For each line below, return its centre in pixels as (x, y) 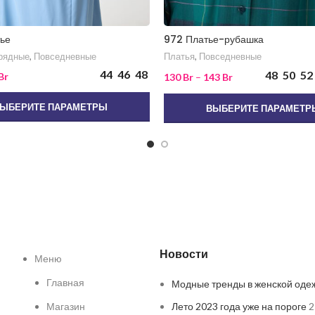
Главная (65, 283)
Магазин (65, 307)
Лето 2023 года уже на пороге (239, 307)
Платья (180, 57)
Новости (184, 255)
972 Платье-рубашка (214, 40)
